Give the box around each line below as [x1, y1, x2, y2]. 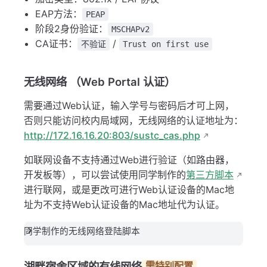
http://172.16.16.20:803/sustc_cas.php [24, 129, 200, 142]
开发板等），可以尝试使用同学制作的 [24, 169, 186, 181]
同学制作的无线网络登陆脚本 [24, 226, 140, 237]
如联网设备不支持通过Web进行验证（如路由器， [24, 154, 234, 166]
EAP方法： [35, 8, 83, 20]
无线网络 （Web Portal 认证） [24, 75, 175, 89]
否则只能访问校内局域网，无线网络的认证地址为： [24, 114, 243, 127]
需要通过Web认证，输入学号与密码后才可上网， [24, 100, 234, 112]
